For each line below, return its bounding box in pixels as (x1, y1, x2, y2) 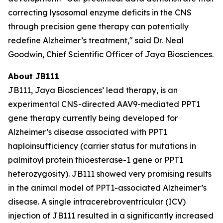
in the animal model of (8, 183, 96, 193)
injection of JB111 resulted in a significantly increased (8, 211, 214, 221)
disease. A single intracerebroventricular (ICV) (8, 197, 186, 207)
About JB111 (8, 71, 59, 81)
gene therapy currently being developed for (8, 113, 178, 123)
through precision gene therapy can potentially (8, 21, 189, 31)
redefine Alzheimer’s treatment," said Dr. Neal (8, 35, 184, 45)
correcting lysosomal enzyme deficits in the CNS (8, 7, 192, 17)
